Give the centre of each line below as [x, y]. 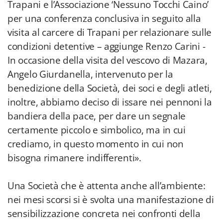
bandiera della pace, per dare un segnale [97, 116]
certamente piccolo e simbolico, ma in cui [97, 130]
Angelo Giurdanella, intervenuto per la [90, 74]
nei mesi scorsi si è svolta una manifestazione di [111, 200]
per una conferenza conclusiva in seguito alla [104, 18]
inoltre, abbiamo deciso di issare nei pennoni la [110, 102]
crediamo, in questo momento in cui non [96, 144]
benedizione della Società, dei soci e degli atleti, [110, 88]
